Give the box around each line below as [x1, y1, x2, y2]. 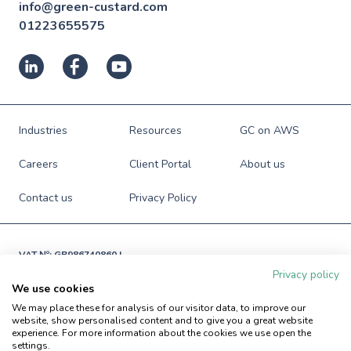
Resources [129, 122, 183, 138]
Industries [19, 122, 67, 138]
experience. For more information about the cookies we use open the [12, 327, 311, 339]
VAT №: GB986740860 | [19, 248, 121, 261]
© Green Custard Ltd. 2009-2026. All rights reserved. [19, 295, 258, 309]
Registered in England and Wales [19, 259, 170, 273]
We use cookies [12, 281, 94, 296]
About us [240, 156, 286, 172]
